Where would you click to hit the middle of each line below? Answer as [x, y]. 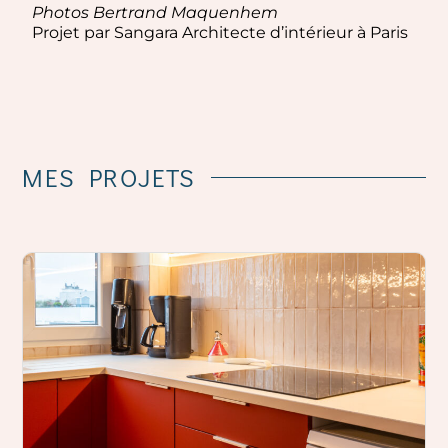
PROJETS [142, 177]
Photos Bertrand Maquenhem [155, 12]
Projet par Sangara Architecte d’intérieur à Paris [220, 32]
